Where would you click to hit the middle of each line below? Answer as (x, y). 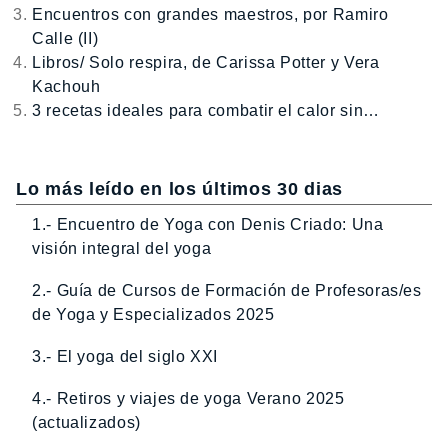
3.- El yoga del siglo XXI (125, 356)
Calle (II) (65, 38)
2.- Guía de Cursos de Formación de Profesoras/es (227, 290)
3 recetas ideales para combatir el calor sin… (206, 110)
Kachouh (66, 86)
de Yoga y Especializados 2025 (153, 314)
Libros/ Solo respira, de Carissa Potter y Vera (206, 62)
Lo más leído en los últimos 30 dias (180, 188)
